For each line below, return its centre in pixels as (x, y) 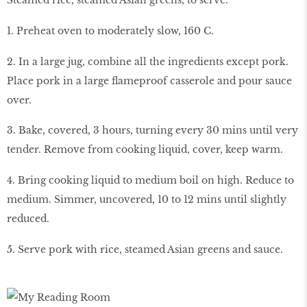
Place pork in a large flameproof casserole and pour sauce (149, 81)
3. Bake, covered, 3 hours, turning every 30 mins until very (152, 131)
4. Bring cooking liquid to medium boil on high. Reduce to (150, 181)
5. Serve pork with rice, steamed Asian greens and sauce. (145, 249)
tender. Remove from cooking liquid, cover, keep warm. (145, 150)
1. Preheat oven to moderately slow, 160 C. (110, 30)
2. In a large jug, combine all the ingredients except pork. (148, 61)
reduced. (28, 219)
